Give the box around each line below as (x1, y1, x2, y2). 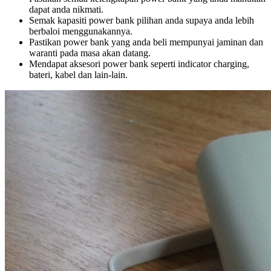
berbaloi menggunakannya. (29, 26, 132, 37)
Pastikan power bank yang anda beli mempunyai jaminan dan (29, 37, 263, 48)
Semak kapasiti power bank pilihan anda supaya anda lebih (29, 15, 254, 26)
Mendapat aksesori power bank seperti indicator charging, (29, 59, 249, 70)
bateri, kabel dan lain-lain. (29, 70, 128, 80)
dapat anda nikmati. (29, 4, 103, 15)
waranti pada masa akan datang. (29, 48, 151, 59)
